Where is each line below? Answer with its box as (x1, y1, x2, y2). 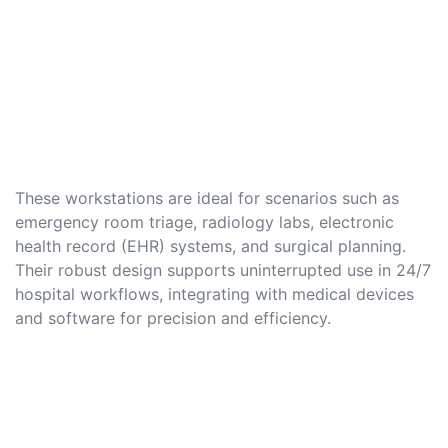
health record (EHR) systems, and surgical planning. (15, 236, 406, 257)
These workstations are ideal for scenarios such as (15, 188, 399, 209)
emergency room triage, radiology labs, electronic (15, 212, 394, 233)
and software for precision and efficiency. (15, 308, 331, 329)
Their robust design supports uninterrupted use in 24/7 (15, 260, 431, 281)
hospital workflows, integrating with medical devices (15, 284, 414, 305)
